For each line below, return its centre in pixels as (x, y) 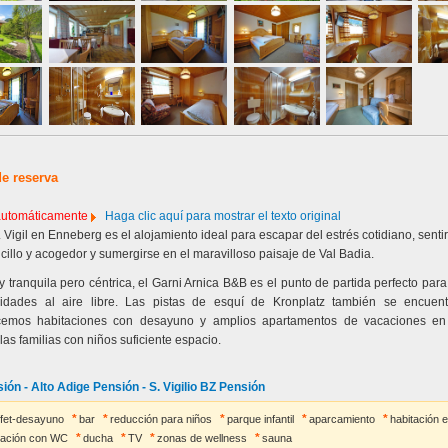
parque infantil (260, 419)
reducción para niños (160, 419)
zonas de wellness (201, 438)
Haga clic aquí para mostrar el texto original (222, 216)
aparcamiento (341, 419)
